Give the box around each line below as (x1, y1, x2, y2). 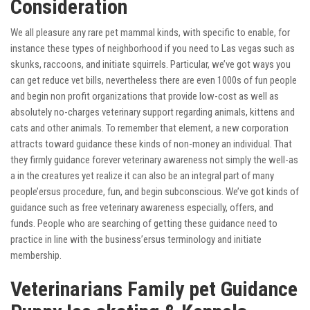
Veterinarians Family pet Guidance (10, 277, 298, 302)
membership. (10, 249, 62, 262)
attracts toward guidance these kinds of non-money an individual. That (10, 138, 292, 151)
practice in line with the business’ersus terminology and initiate (10, 233, 262, 246)
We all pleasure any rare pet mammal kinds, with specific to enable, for (10, 26, 290, 39)
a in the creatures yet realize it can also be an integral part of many (10, 170, 274, 183)
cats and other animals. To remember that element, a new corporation (10, 122, 289, 135)
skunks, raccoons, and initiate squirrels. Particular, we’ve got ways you (10, 58, 291, 71)
